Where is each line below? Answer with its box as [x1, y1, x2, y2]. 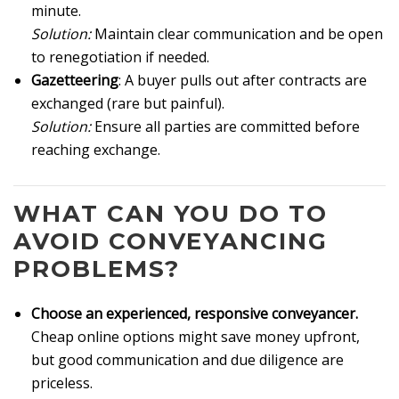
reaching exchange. [31, 140, 160, 160]
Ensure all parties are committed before [91, 117, 360, 137]
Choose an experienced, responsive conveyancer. [31, 303, 358, 323]
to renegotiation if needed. [31, 47, 209, 68]
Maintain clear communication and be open [91, 24, 383, 45]
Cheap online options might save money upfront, [31, 326, 360, 346]
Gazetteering [31, 70, 118, 91]
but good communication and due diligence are [31, 349, 344, 370]
